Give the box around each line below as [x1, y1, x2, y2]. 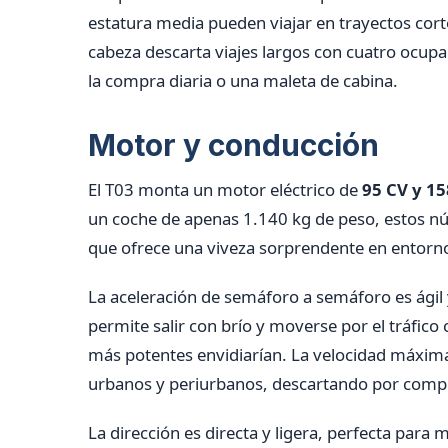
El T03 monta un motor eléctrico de [88, 177, 362, 201]
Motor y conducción [88, 126, 379, 163]
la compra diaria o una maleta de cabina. [88, 68, 398, 92]
